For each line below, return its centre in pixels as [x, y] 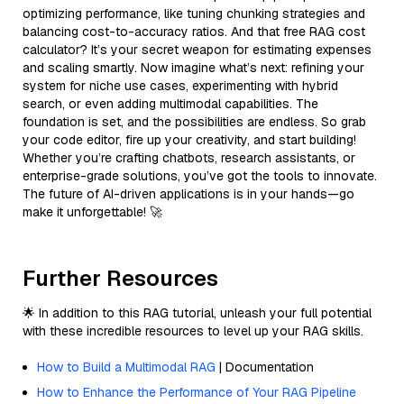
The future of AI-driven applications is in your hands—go [188, 193]
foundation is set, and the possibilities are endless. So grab [194, 121]
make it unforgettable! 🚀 [92, 211]
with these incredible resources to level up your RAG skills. [193, 331]
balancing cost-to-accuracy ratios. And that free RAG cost [194, 31]
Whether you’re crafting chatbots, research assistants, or [189, 157]
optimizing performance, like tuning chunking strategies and [194, 13]
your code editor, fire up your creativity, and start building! [189, 139]
